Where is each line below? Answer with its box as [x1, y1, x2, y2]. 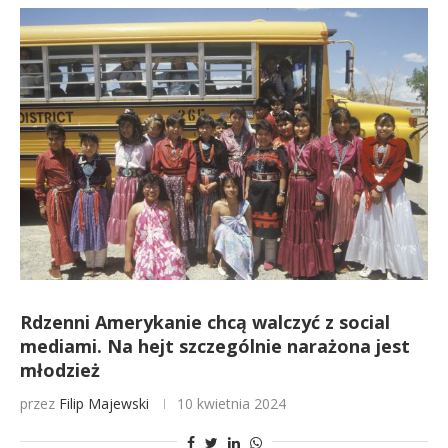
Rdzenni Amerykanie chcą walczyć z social [20, 310, 390, 334]
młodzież [20, 358, 100, 382]
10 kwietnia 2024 [177, 394, 286, 413]
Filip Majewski [59, 394, 149, 413]
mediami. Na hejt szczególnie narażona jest [20, 334, 410, 358]
